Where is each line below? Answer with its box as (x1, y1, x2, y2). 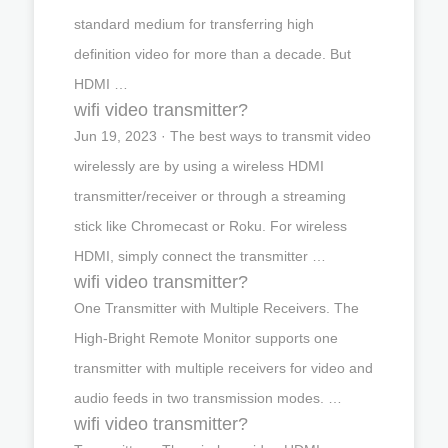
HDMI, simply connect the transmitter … (74, 247, 326, 264)
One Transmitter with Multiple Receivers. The (74, 299, 359, 316)
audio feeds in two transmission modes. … (74, 389, 342, 406)
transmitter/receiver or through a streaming (74, 187, 346, 204)
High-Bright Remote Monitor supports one (74, 329, 338, 346)
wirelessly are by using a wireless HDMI (74, 157, 324, 174)
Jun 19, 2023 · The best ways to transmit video (74, 127, 371, 144)
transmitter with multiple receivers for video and (74, 359, 373, 376)
